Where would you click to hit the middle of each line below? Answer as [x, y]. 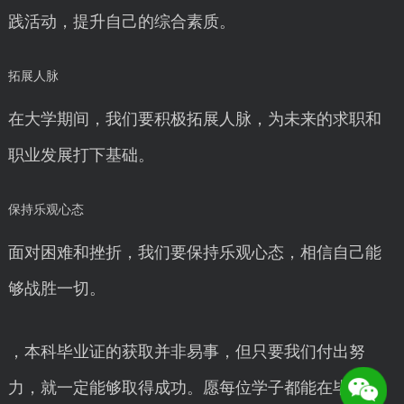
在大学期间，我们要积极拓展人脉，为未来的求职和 [194, 119]
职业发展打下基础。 [81, 155]
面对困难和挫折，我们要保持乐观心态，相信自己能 [194, 252]
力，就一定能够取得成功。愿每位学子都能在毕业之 [194, 388]
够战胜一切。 [56, 289]
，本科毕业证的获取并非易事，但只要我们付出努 [186, 352]
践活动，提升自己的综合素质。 [121, 22]
